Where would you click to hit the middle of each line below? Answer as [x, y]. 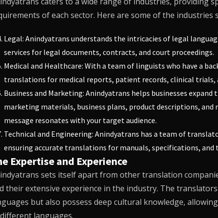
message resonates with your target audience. [80, 120]
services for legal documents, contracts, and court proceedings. [109, 52]
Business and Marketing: [45, 93]
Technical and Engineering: [49, 134]
